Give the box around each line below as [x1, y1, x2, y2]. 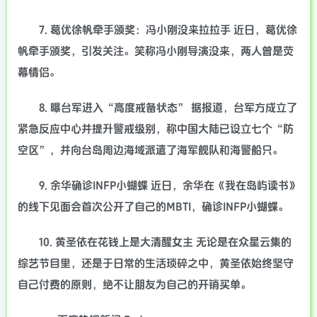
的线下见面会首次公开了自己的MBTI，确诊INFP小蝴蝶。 [18, 200, 289, 214]
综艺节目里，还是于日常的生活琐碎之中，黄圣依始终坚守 [18, 257, 294, 270]
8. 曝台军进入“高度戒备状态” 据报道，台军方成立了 [39, 101, 297, 115]
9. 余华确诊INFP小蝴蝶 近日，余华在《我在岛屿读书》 [39, 179, 299, 192]
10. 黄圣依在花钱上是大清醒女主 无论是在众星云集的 [39, 236, 292, 249]
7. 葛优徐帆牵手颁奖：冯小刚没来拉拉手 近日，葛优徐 [39, 23, 297, 37]
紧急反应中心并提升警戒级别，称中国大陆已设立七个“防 [18, 122, 294, 136]
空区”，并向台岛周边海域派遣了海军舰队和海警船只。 [18, 144, 283, 157]
